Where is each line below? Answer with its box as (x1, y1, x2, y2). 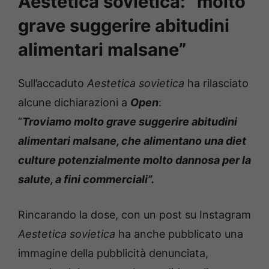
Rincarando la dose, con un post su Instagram (18, 208, 251, 221)
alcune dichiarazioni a (18, 95, 130, 109)
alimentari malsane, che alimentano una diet (18, 134, 246, 147)
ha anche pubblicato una (115, 227, 243, 240)
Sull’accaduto (18, 76, 84, 89)
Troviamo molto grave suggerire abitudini (22, 115, 237, 128)
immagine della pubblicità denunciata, (18, 246, 208, 259)
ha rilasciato (184, 76, 249, 89)
